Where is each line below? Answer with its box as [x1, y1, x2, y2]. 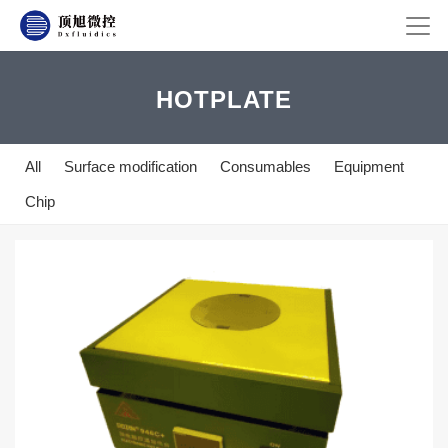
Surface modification [64, 158, 197, 176]
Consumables [220, 158, 311, 176]
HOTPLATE [156, 86, 292, 114]
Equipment [334, 158, 404, 176]
